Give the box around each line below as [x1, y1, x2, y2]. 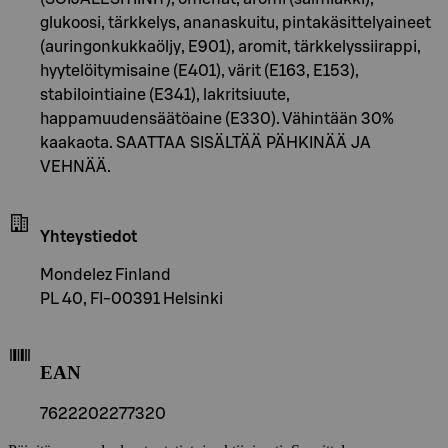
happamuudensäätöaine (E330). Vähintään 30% [40, 110, 394, 127]
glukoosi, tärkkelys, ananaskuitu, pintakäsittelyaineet [40, 14, 431, 31]
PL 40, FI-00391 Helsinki [40, 290, 223, 307]
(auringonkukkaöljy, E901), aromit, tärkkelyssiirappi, [40, 38, 421, 55]
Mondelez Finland [40, 266, 171, 283]
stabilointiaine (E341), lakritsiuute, [40, 86, 290, 103]
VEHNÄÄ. [40, 158, 111, 175]
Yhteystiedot [40, 228, 137, 245]
